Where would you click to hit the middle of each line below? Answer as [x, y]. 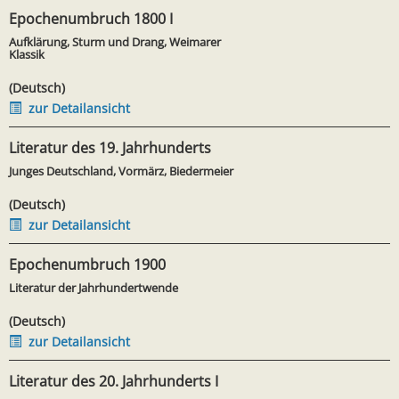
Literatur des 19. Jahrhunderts [110, 148]
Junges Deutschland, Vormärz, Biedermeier [121, 171]
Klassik [27, 54]
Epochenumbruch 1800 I [91, 19]
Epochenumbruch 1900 [87, 265]
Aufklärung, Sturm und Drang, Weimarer [115, 42]
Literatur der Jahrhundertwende [94, 288]
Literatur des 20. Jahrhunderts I [114, 381]
